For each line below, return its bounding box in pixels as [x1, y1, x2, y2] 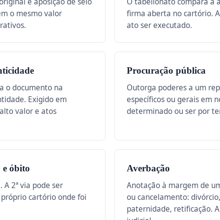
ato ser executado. [127, 20, 192, 30]
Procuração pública [127, 65, 206, 76]
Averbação [127, 163, 170, 173]
